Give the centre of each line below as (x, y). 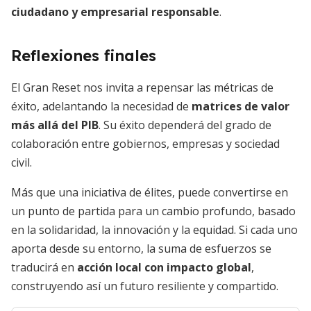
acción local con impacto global (164, 267)
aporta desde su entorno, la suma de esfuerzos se (141, 249)
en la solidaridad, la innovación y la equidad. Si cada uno (154, 230)
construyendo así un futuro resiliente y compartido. (145, 286)
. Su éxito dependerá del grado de (185, 125)
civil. (22, 162)
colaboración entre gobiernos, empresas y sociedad (145, 144)
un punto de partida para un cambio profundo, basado (153, 211)
